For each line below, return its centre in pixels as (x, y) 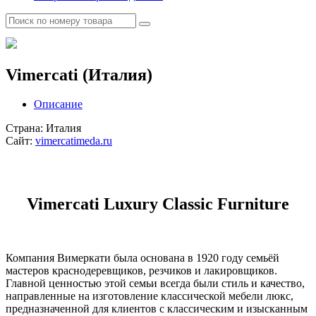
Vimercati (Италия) (79, 74)
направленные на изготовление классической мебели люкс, (150, 296)
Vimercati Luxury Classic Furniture (158, 204)
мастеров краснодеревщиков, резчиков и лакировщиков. (141, 271)
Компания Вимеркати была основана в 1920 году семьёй (142, 258)
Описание (58, 104)
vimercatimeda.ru (74, 141)
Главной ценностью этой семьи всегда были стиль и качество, (155, 284)
